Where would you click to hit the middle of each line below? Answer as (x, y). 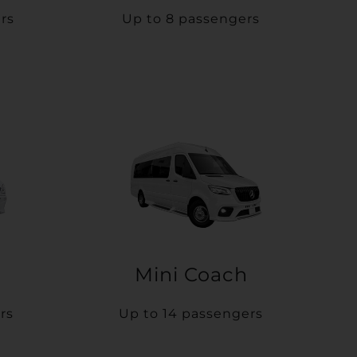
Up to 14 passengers (191, 314)
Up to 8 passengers (191, 19)
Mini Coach (191, 275)
